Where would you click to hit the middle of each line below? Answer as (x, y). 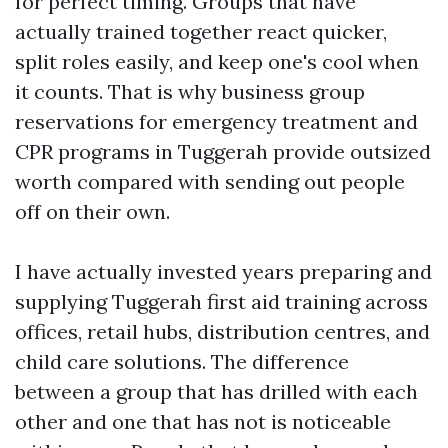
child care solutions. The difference (182, 361)
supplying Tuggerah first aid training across (221, 301)
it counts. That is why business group (190, 91)
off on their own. (92, 211)
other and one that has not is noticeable (203, 421)
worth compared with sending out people (210, 181)
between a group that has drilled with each (216, 391)
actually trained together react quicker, (201, 31)
